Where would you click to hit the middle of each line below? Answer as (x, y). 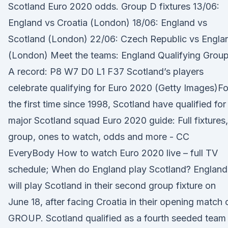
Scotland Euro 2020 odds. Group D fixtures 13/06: (114, 6)
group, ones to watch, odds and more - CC (99, 137)
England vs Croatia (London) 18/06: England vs (108, 23)
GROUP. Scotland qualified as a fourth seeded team (117, 218)
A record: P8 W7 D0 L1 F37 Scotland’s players (106, 72)
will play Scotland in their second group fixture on (112, 186)
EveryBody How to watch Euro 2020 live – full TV (113, 153)
